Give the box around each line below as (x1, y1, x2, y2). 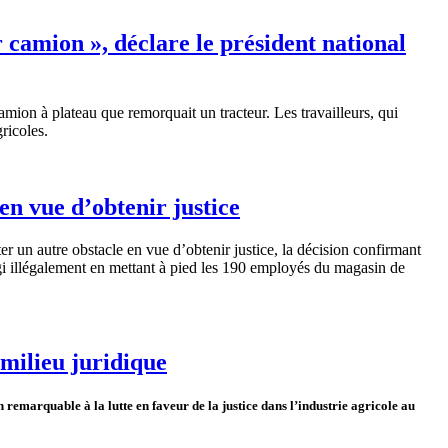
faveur (152, 397, 189, 413)
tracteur (220, 104, 266, 122)
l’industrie (290, 397, 348, 413)
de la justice (189, 397, 261, 413)
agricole (351, 397, 398, 413)
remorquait (128, 104, 196, 122)
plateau (48, 104, 101, 122)
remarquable (7, 397, 81, 413)
